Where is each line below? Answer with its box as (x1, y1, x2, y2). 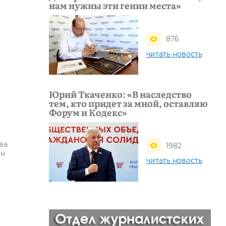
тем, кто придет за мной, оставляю (49, 96, 208, 110)
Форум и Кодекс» (49, 105, 127, 119)
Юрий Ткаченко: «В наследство (49, 87, 192, 101)
